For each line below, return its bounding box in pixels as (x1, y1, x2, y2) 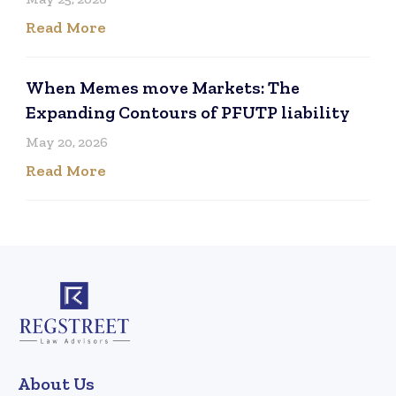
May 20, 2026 (25, 133, 108, 150)
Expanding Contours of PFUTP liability (25, 101, 350, 123)
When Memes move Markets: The (25, 76, 300, 98)
